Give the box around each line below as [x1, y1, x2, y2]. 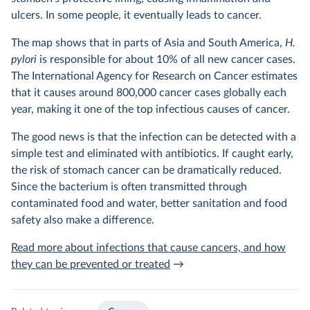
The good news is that [11, 131, 118, 143]
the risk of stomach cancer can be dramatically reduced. [11, 165, 282, 176]
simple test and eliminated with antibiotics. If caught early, [11, 148, 293, 159]
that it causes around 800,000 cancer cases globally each [11, 87, 286, 98]
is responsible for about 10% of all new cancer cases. [37, 54, 295, 65]
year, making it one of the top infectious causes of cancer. [11, 104, 290, 115]
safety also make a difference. [11, 215, 154, 226]
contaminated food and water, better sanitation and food [11, 198, 287, 209]
